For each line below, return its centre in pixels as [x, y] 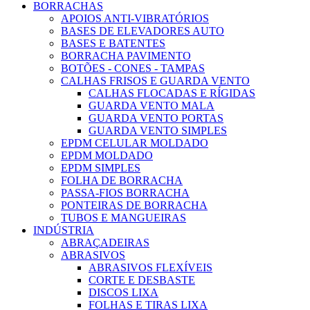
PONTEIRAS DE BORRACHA [134, 206]
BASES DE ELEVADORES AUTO [143, 31]
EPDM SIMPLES [101, 168]
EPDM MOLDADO [107, 156]
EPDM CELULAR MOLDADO [135, 143]
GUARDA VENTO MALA [152, 106]
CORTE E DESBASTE [142, 280]
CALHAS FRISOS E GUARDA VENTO [155, 81]
